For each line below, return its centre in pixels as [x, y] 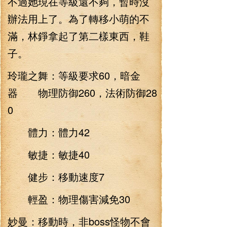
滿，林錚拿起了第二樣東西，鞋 [79, 36]
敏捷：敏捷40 [49, 154]
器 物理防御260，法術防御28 [82, 92]
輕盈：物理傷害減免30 [69, 199]
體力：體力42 [49, 132]
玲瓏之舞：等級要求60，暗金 [74, 75]
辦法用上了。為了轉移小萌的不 [79, 18]
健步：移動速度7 [56, 177]
